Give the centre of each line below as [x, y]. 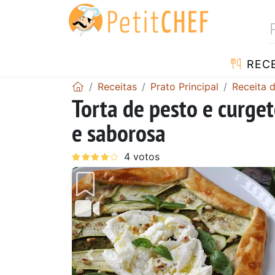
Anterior [112, 263]
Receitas [117, 86]
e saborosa [119, 132]
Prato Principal [184, 86]
